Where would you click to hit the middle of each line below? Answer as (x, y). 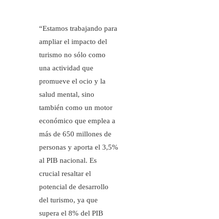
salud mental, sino (67, 95)
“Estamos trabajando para (78, 29)
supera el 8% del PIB (71, 213)
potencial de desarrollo (74, 187)
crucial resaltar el (65, 174)
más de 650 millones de (75, 134)
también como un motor (76, 108)
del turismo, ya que (68, 200)
